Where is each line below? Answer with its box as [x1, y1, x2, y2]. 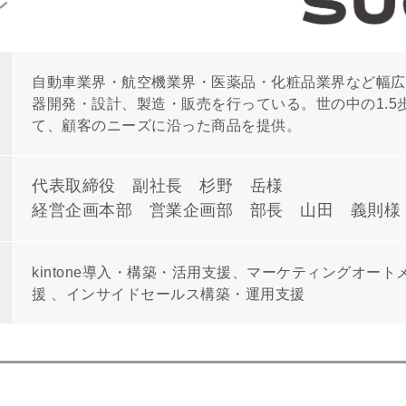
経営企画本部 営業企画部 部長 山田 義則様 [32, 200, 401, 219]
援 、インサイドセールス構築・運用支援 [32, 285, 305, 302]
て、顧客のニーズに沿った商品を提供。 [32, 117, 301, 133]
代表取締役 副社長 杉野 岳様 [32, 176, 284, 195]
